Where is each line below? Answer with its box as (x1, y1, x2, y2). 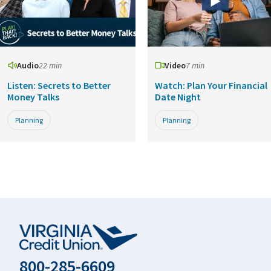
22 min (38, 60, 62, 71)
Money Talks (7, 91, 59, 103)
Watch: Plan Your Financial (155, 79, 267, 92)
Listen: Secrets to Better (7, 79, 111, 92)
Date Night (155, 91, 201, 103)
